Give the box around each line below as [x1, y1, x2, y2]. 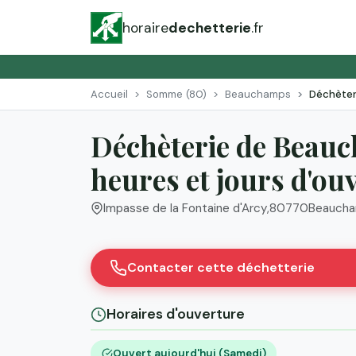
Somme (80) [146, 87, 207, 101]
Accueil [91, 87, 128, 101]
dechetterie [168, 18, 251, 37]
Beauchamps [225, 87, 291, 101]
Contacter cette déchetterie [127, 259, 315, 277]
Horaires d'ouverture [106, 305, 245, 323]
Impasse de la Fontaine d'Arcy [103, 200, 267, 217]
